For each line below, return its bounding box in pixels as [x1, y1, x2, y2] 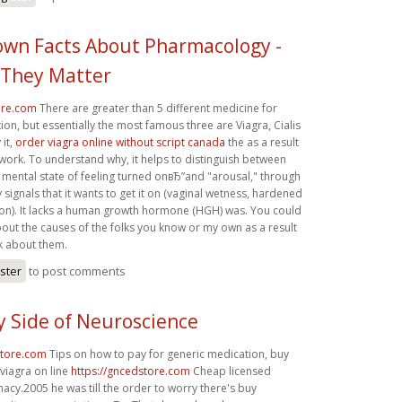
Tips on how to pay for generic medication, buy [47, 345, 289, 362]
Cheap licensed [190, 363, 271, 379]
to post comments [26, 262, 126, 279]
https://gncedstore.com [71, 363, 190, 379]
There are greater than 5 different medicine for [37, 100, 277, 116]
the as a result [225, 134, 299, 150]
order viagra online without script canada [15, 134, 225, 150]
